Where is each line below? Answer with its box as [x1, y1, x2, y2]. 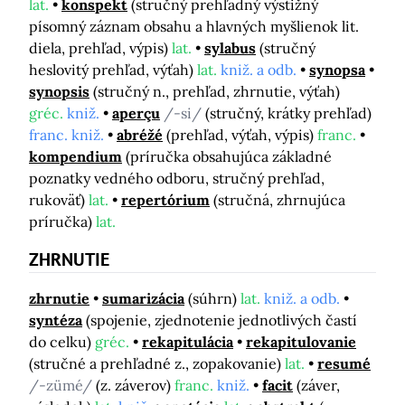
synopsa [309, 61, 365, 80]
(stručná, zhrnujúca [213, 191, 345, 210]
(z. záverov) [96, 376, 174, 395]
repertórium [121, 191, 210, 210]
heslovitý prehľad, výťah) [29, 61, 197, 80]
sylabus [204, 39, 256, 58]
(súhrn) [188, 289, 240, 308]
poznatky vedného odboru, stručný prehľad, [29, 169, 325, 188]
